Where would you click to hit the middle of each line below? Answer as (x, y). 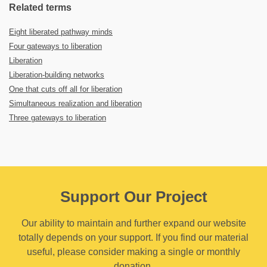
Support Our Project (133, 197)
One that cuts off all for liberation (66, 89)
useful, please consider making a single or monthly (133, 252)
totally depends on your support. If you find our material (133, 237)
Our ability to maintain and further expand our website (133, 223)
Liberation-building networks (57, 75)
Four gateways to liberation (55, 46)
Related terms (40, 7)
